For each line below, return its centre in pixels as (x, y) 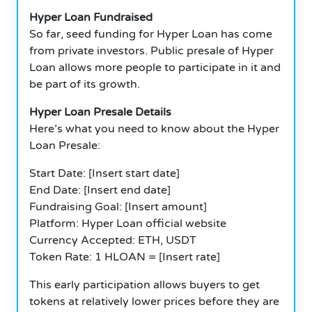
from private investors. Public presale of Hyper (151, 50)
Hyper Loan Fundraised (91, 17)
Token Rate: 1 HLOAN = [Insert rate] (125, 257)
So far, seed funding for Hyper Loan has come (151, 34)
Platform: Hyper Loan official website (128, 223)
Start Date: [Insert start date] (104, 173)
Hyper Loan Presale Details (100, 112)
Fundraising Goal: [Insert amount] (118, 206)
